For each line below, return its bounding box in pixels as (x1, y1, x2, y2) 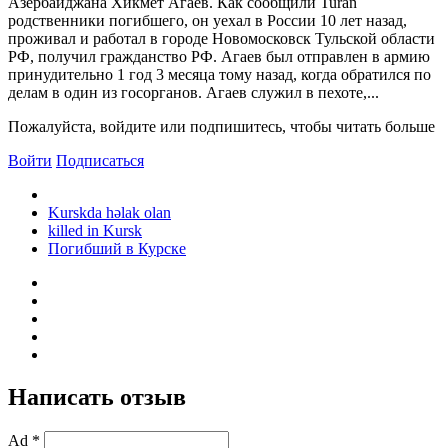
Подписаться (56, 151, 144, 169)
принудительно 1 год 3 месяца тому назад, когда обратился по (8, 65, 431, 83)
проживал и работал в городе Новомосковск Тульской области (8, 29, 435, 47)
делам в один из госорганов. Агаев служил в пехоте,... (8, 83, 379, 101)
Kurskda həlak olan (48, 203, 171, 221)
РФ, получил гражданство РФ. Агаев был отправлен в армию (8, 47, 430, 65)
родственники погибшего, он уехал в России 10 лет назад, (8, 11, 407, 29)
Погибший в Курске (48, 239, 186, 257)
